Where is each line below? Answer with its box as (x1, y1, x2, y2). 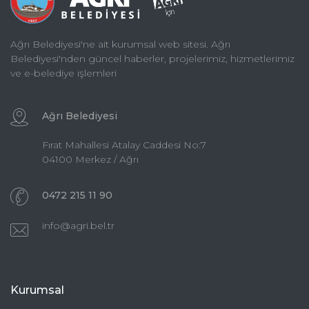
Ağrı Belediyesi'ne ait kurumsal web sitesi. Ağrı (10, 38, 230, 51)
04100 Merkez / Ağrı (42, 153, 139, 166)
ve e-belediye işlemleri (10, 67, 117, 80)
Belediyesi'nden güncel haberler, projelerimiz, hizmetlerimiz (10, 52, 295, 66)
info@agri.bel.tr (42, 219, 114, 232)
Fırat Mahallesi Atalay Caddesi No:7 (42, 139, 206, 152)
